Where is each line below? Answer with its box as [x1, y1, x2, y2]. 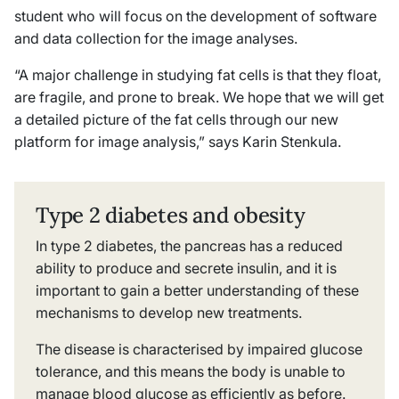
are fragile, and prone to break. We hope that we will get [14, 87, 384, 106]
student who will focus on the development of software [14, 6, 377, 25]
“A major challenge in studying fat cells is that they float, [14, 65, 381, 84]
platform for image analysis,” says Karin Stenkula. [14, 132, 348, 151]
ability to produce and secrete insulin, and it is [36, 258, 337, 277]
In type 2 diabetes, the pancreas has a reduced [36, 236, 343, 255]
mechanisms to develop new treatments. [36, 303, 309, 322]
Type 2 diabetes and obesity [36, 200, 305, 229]
